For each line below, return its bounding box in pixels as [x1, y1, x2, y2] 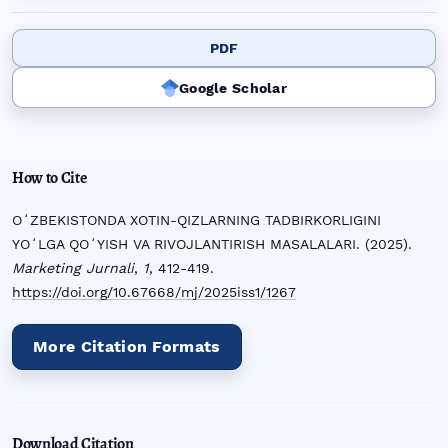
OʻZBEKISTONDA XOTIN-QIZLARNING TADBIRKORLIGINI [12, 212, 381, 229]
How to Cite [12, 167, 87, 190]
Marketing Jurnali [12, 260, 134, 277]
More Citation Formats [33, 337, 221, 357]
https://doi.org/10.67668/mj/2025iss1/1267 [12, 284, 296, 301]
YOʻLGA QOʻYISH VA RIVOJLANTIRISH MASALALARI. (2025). [12, 236, 412, 253]
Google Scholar [179, 79, 287, 96]
